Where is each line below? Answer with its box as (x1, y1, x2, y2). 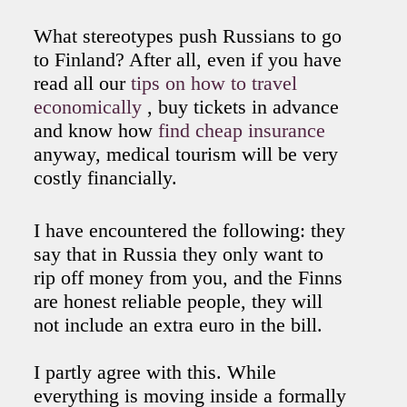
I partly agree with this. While (34, 361, 277, 384)
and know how (34, 119, 159, 143)
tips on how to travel (131, 72, 298, 95)
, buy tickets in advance (147, 95, 340, 119)
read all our (34, 72, 132, 95)
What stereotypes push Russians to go (34, 25, 342, 48)
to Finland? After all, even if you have (34, 48, 342, 72)
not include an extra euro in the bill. (34, 313, 323, 337)
